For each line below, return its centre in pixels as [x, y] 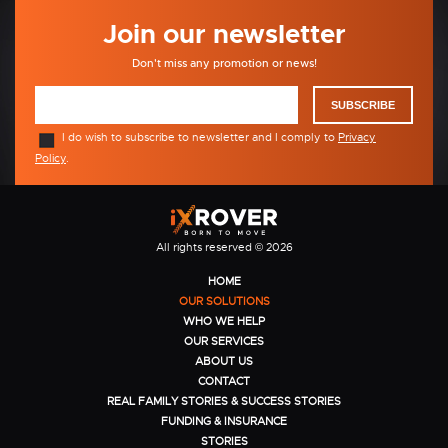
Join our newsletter [224, 34]
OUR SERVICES [224, 340]
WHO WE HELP [224, 320]
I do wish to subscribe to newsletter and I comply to [200, 137]
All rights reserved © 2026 [224, 246]
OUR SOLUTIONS [224, 300]
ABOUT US [224, 360]
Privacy [357, 137]
